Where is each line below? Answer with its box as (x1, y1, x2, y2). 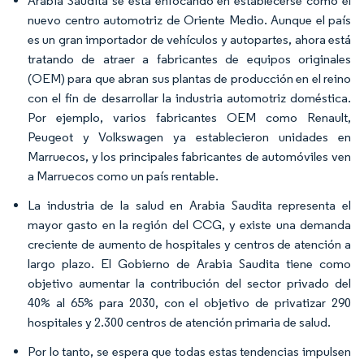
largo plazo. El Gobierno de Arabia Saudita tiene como (28, 255, 351, 271)
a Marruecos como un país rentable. (28, 167, 219, 184)
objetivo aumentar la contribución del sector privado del (28, 275, 351, 291)
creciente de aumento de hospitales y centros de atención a (28, 236, 351, 252)
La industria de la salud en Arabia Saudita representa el (28, 197, 351, 213)
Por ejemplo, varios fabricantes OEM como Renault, (28, 109, 351, 125)
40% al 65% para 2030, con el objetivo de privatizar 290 (28, 294, 351, 310)
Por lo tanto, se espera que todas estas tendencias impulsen (28, 343, 351, 359)
